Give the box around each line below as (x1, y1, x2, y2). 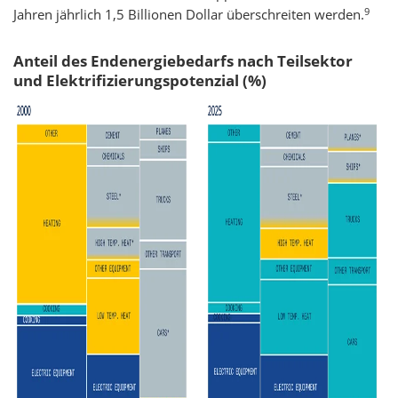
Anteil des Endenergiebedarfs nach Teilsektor (13, 51, 353, 72)
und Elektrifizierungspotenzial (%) (13, 70, 267, 92)
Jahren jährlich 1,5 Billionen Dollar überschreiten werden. (13, 5, 364, 24)
